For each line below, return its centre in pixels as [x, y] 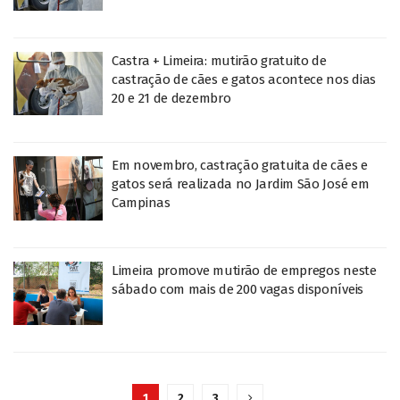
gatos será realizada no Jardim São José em [241, 184]
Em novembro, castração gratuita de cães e [240, 165]
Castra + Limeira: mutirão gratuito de [219, 60]
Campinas [141, 203]
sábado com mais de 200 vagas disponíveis [237, 289]
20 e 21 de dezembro [171, 98]
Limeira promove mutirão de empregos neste [244, 270]
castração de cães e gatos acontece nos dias [244, 79]
